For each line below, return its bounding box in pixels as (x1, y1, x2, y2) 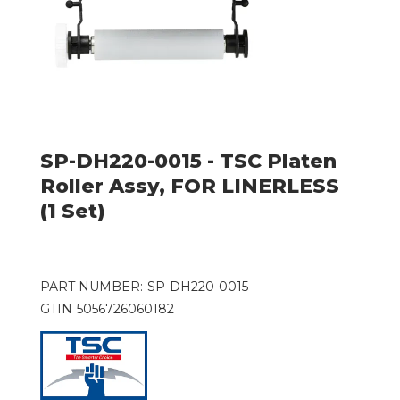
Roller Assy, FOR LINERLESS (39, 173, 339, 198)
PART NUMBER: (39, 278, 143, 295)
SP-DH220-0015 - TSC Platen (39, 148, 337, 173)
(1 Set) (39, 198, 105, 223)
